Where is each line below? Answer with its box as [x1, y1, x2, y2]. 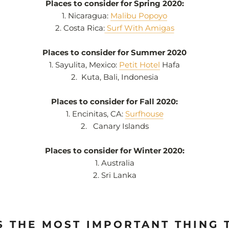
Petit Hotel [119, 60, 160, 70]
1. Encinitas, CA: [65, 109, 125, 119]
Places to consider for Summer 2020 [42, 48, 187, 58]
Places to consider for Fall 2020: [51, 97, 178, 107]
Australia [101, 158, 134, 168]
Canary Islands [90, 121, 149, 131]
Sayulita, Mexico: [55, 60, 119, 70]
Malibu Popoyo [110, 11, 167, 21]
